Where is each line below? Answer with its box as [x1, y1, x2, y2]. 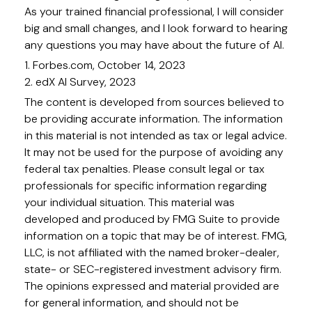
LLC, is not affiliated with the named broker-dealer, [24, 245, 279, 260]
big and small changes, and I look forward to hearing [24, 21, 288, 36]
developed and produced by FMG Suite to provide [24, 212, 280, 227]
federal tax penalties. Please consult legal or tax [24, 162, 265, 177]
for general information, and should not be [24, 295, 239, 311]
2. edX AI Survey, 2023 [24, 75, 136, 90]
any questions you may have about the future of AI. [24, 38, 284, 53]
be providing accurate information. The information [24, 111, 283, 127]
